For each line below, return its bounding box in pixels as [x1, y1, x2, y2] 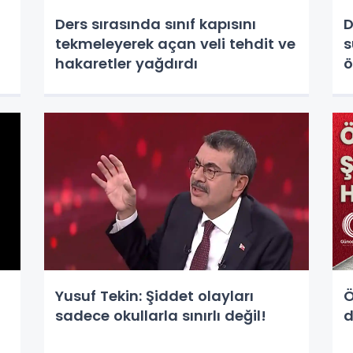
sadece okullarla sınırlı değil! [54, 306, 266, 325]
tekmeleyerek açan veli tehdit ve [54, 34, 295, 54]
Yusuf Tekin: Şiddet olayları [54, 286, 254, 306]
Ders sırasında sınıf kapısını [54, 14, 256, 34]
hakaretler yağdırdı [54, 54, 198, 73]
